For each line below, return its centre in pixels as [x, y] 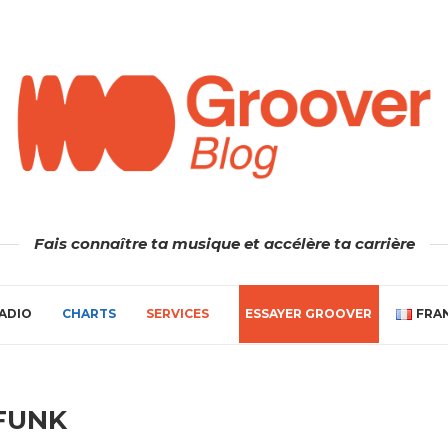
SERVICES [177, 313]
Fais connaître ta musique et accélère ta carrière [224, 243]
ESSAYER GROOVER [309, 313]
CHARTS [89, 313]
